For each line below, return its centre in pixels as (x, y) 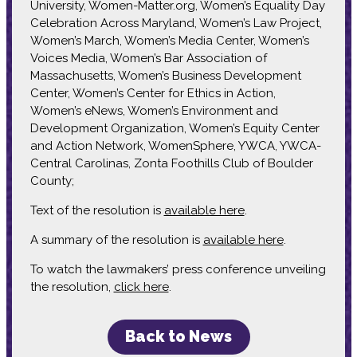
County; (52, 180)
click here (141, 286)
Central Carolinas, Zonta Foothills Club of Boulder (171, 163)
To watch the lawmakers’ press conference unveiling (178, 269)
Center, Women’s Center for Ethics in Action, (153, 93)
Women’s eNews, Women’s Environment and (154, 110)
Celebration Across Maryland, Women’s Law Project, (176, 23)
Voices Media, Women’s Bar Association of (148, 58)
